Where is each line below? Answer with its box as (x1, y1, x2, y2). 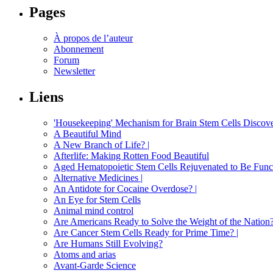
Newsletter (54, 66, 95, 77)
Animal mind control (54, 205, 133, 216)
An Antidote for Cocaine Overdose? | (54, 183, 197, 194)
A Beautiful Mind (54, 129, 121, 140)
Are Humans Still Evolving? (54, 238, 163, 249)
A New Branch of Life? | (54, 140, 149, 151)
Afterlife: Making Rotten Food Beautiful (54, 151, 209, 161)
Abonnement (54, 44, 104, 55)
